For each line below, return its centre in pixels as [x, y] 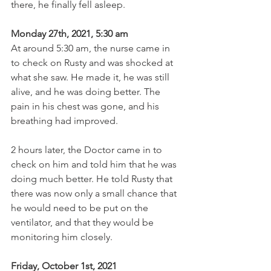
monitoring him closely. [62, 237]
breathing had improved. [64, 120]
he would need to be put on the [81, 207]
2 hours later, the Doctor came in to [88, 149]
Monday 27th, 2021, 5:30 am [70, 33]
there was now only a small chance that [95, 193]
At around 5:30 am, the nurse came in [92, 48]
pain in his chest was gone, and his [86, 106]
